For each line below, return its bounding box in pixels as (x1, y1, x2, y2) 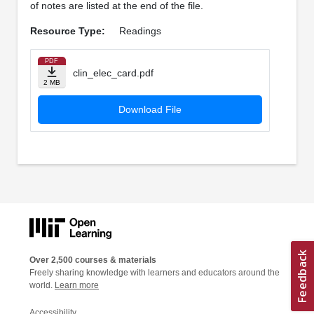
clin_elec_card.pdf (72, 67, 153, 79)
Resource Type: (29, 25, 105, 37)
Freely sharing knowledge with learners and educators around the (29, 267, 280, 278)
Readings (118, 25, 161, 37)
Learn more (55, 280, 99, 290)
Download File (118, 104, 182, 116)
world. (29, 280, 55, 290)
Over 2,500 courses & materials (29, 254, 156, 265)
